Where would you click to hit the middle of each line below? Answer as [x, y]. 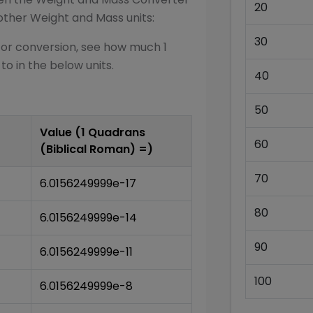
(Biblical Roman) [88, 149]
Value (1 [64, 132]
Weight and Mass [77, 18]
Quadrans [117, 132]
